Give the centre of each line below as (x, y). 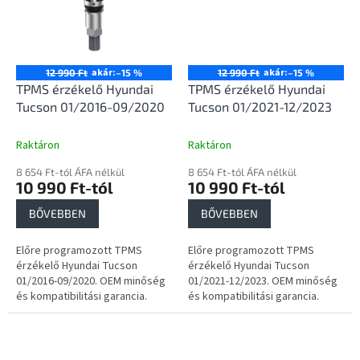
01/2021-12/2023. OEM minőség (263, 282)
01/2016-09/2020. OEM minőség (91, 282)
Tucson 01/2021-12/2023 (260, 107)
